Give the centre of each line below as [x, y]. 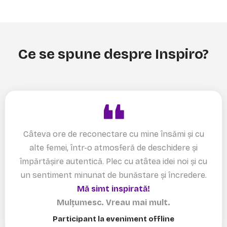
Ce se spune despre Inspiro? [113, 54]
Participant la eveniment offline [113, 219]
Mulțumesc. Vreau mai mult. [113, 202]
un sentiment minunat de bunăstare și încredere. [113, 175]
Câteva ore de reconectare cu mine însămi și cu [113, 134]
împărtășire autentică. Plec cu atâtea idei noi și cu [113, 161]
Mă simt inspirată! [113, 188]
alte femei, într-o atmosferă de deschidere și [113, 147]
